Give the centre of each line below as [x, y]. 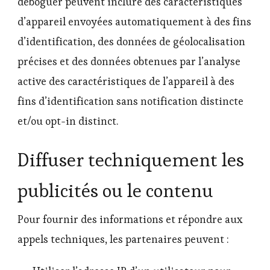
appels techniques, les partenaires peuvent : [123, 240]
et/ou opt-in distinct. [68, 121]
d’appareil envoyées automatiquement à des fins [134, 22]
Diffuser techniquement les [131, 159]
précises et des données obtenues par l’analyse [129, 62]
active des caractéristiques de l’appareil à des [126, 82]
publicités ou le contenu [115, 190]
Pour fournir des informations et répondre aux [130, 220]
